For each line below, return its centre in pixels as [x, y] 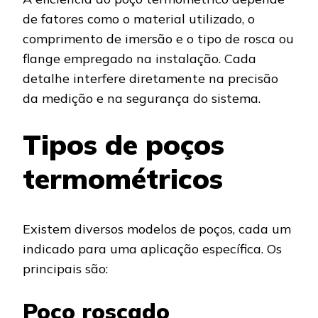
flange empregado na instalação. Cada [139, 59]
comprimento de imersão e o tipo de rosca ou [158, 39]
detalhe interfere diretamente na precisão [150, 79]
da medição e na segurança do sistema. [142, 99]
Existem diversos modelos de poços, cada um [157, 229]
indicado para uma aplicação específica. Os [152, 248]
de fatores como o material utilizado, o [139, 19]
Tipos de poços [124, 145]
